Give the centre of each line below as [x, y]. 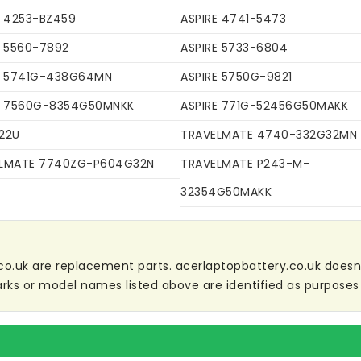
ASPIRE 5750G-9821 [237, 77]
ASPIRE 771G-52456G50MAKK [264, 106]
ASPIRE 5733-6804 [234, 48]
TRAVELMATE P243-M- [245, 164]
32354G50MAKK [226, 192]
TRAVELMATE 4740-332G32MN [269, 135]
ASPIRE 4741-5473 [233, 19]
